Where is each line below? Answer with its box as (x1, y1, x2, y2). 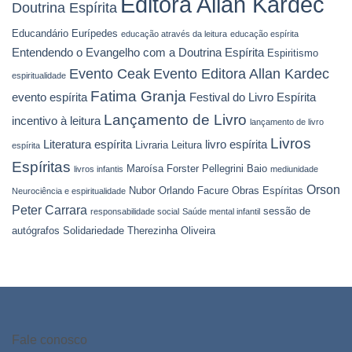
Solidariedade (63, 224, 124, 236)
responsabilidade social (90, 206, 179, 216)
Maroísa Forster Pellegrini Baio (126, 162, 267, 174)
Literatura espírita (43, 137, 132, 151)
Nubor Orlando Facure (129, 184, 229, 196)
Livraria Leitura (135, 138, 202, 151)
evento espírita (12, 90, 87, 104)
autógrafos (12, 224, 60, 236)
